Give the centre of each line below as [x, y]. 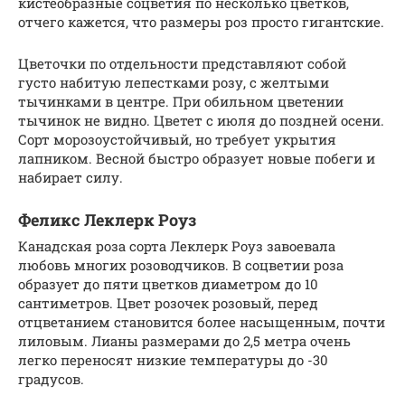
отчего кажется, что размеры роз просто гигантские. [201, 22]
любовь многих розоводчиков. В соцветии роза [181, 265]
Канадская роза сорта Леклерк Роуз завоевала [177, 246]
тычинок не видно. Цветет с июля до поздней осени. [201, 121]
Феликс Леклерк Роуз [107, 220]
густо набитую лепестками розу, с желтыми [174, 83]
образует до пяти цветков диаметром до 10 [168, 284]
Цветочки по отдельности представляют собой [182, 64]
